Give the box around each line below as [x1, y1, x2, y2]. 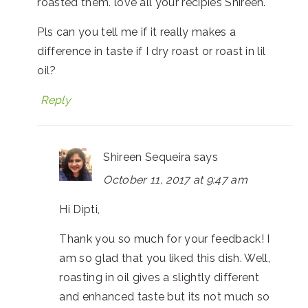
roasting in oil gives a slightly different [59, 270, 259, 284]
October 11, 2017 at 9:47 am [103, 173, 248, 186]
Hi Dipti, [59, 202, 100, 216]
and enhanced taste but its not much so [59, 289, 270, 303]
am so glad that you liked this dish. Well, [59, 251, 270, 265]
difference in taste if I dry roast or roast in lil [37, 44, 266, 58]
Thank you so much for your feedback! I [59, 232, 270, 245]
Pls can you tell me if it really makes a [37, 25, 236, 38]
